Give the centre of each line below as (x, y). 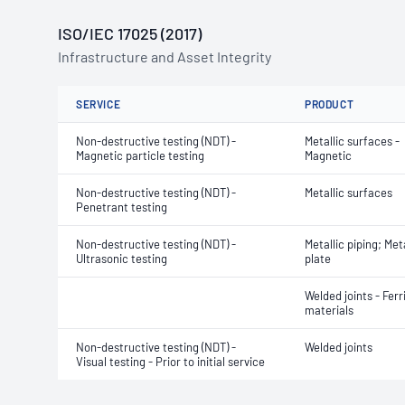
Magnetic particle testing (140, 155)
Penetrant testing (122, 207)
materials (329, 310)
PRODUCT (330, 104)
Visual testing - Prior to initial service (170, 362)
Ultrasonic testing (122, 259)
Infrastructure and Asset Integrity (165, 57)
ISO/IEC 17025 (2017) (130, 33)
